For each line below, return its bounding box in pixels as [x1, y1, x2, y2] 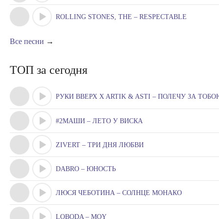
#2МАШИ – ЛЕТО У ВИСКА [56, 117, 143, 125]
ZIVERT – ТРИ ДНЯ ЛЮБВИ [56, 141, 144, 149]
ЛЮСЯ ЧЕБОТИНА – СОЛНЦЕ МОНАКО [56, 189, 182, 197]
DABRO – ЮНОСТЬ [56, 165, 116, 173]
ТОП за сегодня [10, 64, 88, 76]
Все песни [10, 37, 44, 45]
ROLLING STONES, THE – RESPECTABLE [56, 13, 187, 21]
